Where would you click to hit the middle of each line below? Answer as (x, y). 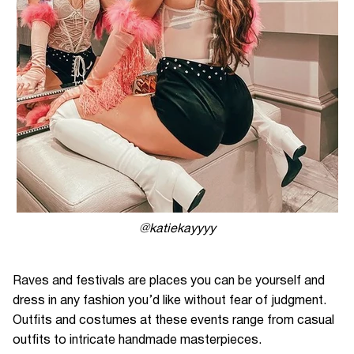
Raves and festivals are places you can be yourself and (169, 281)
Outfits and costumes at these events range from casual (173, 321)
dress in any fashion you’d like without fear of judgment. (169, 301)
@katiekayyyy (177, 229)
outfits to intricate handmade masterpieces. (137, 341)
